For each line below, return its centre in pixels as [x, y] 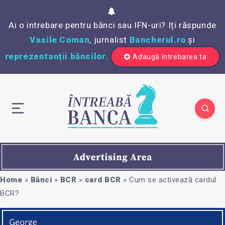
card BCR [103, 180]
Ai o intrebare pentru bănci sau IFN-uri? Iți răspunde [113, 25]
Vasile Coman [60, 40]
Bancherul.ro [157, 40]
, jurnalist [109, 40]
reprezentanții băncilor [55, 56]
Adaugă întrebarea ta [170, 57]
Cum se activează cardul [173, 180]
